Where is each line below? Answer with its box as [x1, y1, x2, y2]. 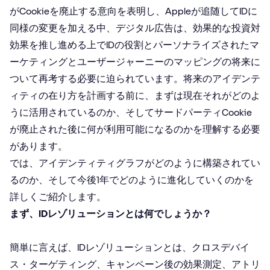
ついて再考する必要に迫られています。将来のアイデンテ [10, 72, 260, 84]
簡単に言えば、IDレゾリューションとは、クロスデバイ [10, 241, 250, 253]
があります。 [10, 140, 67, 152]
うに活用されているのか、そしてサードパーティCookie [10, 106, 252, 118]
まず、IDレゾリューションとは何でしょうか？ [10, 207, 212, 219]
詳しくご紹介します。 [10, 190, 106, 202]
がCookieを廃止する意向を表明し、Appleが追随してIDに [10, 5, 257, 17]
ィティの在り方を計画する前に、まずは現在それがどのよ [10, 89, 260, 101]
